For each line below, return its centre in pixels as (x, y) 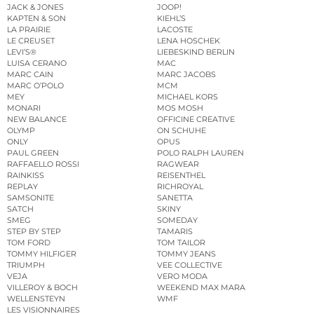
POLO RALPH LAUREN (200, 153)
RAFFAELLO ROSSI (43, 164)
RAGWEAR (178, 164)
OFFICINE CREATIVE (196, 120)
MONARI (24, 108)
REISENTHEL (181, 176)
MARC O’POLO (35, 86)
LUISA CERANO (37, 63)
